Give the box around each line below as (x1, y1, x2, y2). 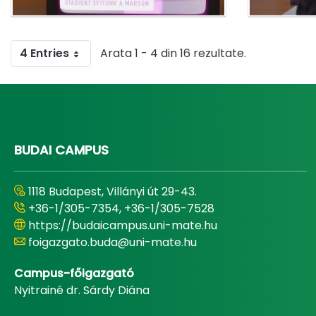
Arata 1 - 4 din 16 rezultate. (100, 44, 246, 61)
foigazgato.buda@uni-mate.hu (28, 233, 197, 250)
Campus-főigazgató (14, 265, 134, 281)
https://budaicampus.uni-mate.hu (28, 217, 217, 233)
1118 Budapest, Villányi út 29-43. (28, 183, 197, 200)
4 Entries (20, 44, 69, 61)
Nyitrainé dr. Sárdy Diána (14, 281, 150, 298)
